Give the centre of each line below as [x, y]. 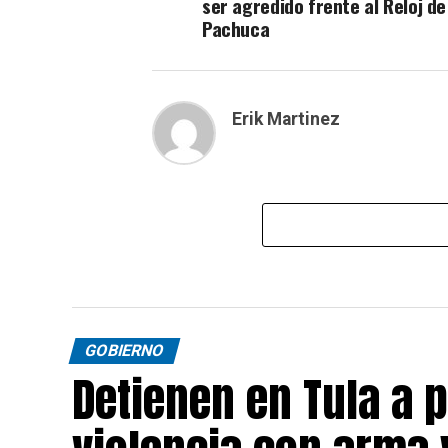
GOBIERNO [124, 350]
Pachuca [236, 28]
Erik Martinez [286, 119]
